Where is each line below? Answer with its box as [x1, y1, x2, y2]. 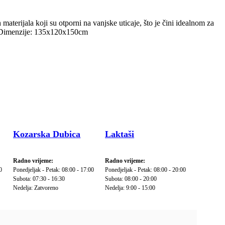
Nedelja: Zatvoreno [13, 184, 59, 191]
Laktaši [105, 129, 135, 139]
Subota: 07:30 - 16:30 [13, 175, 65, 182]
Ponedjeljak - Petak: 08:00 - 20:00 [105, 166, 186, 173]
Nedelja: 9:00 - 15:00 [105, 184, 156, 191]
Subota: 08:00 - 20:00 [105, 175, 157, 182]
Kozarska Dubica [13, 129, 81, 139]
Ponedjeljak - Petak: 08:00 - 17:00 [13, 166, 94, 173]
